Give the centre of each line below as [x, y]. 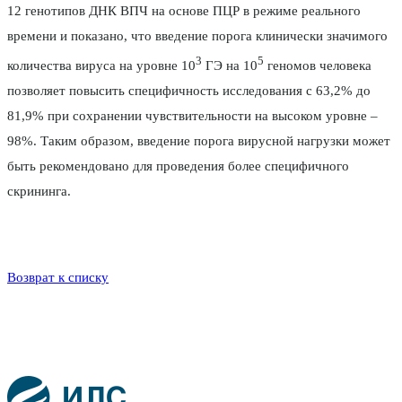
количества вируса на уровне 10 [101, 66]
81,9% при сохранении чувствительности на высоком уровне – [192, 116]
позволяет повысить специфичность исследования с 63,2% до [189, 91]
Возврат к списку [58, 278]
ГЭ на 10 [230, 66]
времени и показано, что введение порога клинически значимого [197, 36]
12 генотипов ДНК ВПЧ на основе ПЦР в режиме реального [184, 11]
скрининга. [39, 192]
